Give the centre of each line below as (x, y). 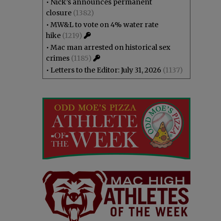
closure (59, 13)
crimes (58, 58)
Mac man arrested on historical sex (110, 47)
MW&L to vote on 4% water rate (104, 25)
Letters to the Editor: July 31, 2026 (106, 70)
